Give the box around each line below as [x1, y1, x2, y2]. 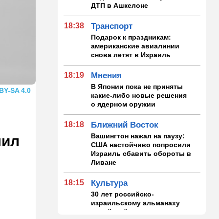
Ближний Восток [91, 120, 159, 130]
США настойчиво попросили [91, 140, 191, 149]
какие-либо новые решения [91, 91, 187, 99]
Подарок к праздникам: [91, 33, 172, 41]
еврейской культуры [91, 207, 164, 216]
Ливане [91, 158, 117, 166]
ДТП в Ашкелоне [91, 1, 149, 9]
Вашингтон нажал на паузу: [91, 131, 185, 140]
